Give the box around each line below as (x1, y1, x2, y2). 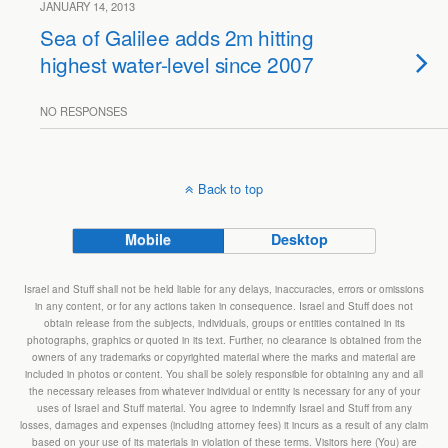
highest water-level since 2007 (40, 49, 314, 79)
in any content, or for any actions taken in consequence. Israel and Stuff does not (35, 299, 413, 313)
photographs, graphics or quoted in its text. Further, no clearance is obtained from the (26, 333, 422, 347)
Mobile (125, 229, 172, 249)
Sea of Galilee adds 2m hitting (40, 22, 314, 52)
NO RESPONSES (40, 103, 127, 119)
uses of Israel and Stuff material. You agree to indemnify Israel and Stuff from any (36, 401, 412, 415)
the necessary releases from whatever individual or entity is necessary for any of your (28, 384, 420, 398)
